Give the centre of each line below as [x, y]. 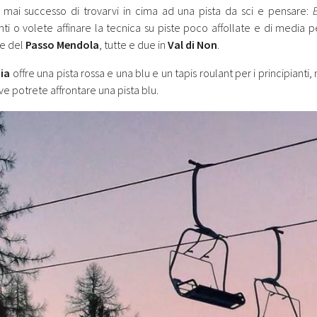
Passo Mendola [62, 45]
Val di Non [192, 45]
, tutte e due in [133, 45]
